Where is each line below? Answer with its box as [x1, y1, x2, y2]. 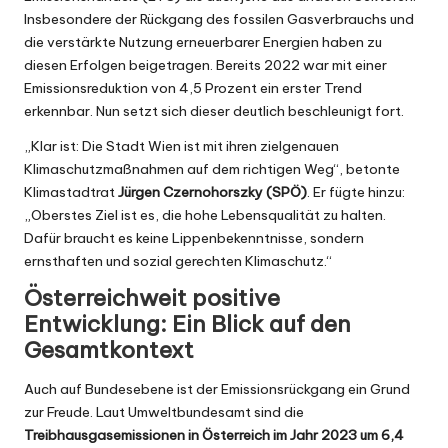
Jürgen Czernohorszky [118, 183, 263, 202]
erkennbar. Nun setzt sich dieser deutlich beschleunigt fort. [24, 102, 404, 121]
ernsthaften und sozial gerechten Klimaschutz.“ [24, 252, 332, 271]
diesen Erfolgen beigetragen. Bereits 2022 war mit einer [24, 56, 387, 75]
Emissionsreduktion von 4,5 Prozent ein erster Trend [24, 79, 362, 98]
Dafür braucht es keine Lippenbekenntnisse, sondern [24, 229, 364, 248]
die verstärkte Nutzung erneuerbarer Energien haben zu [24, 33, 382, 52]
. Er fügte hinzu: [307, 183, 405, 202]
